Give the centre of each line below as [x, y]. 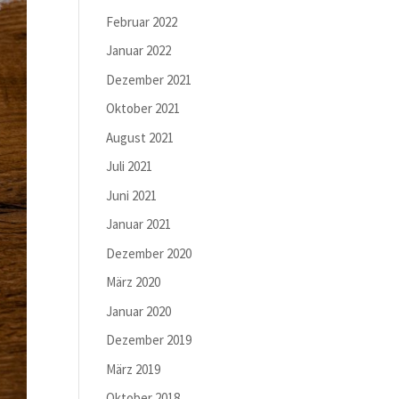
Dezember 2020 [149, 253]
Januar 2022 [139, 50]
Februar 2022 [142, 21]
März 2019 [134, 369]
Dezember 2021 [149, 79]
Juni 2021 [132, 195]
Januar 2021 [139, 224]
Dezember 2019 [149, 340]
